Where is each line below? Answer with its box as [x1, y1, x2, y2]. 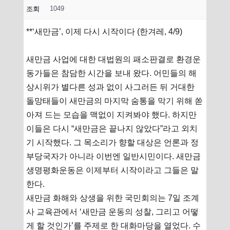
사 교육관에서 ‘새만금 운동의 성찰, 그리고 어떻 [26, 207, 199, 216]
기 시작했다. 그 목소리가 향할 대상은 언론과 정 [26, 138, 199, 147]
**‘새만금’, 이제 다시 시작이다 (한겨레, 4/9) [26, 27, 183, 36]
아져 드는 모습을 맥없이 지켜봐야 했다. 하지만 [26, 110, 197, 119]
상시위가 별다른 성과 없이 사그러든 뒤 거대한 [26, 82, 195, 91]
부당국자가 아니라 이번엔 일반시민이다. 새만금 [26, 151, 201, 161]
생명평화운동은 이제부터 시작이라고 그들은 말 [26, 165, 199, 175]
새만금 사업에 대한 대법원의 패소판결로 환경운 [26, 54, 201, 64]
